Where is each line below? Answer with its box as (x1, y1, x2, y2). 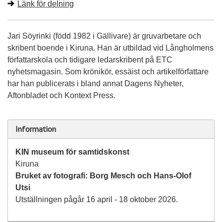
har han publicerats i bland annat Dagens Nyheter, (7, 79, 183, 88)
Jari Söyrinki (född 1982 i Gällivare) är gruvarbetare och (7, 32, 201, 41)
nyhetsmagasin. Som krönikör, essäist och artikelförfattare (7, 67, 209, 76)
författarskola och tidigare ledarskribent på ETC (7, 55, 172, 64)
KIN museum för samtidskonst (15, 148, 129, 157)
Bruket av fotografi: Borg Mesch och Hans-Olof (15, 171, 191, 180)
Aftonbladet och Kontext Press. (7, 91, 115, 100)
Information (15, 124, 56, 134)
